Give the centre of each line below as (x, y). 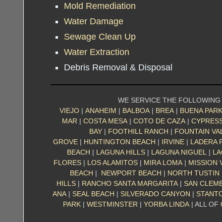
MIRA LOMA (163, 163)
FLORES (67, 163)
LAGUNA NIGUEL (179, 152)
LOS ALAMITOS (112, 163)
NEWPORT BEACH (131, 173)
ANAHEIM (101, 111)
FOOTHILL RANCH (138, 131)
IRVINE (173, 142)
